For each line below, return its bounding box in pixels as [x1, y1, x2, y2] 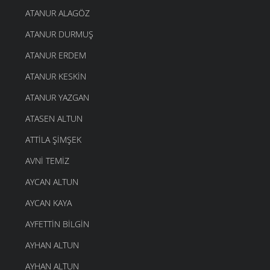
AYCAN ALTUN [25, 175, 78, 187]
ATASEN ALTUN [25, 112, 83, 124]
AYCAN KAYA [25, 196, 72, 209]
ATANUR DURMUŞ [25, 28, 93, 40]
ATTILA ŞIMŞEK [25, 133, 81, 145]
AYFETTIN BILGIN [25, 218, 89, 230]
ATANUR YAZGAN [25, 91, 89, 103]
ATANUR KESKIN [25, 70, 86, 82]
